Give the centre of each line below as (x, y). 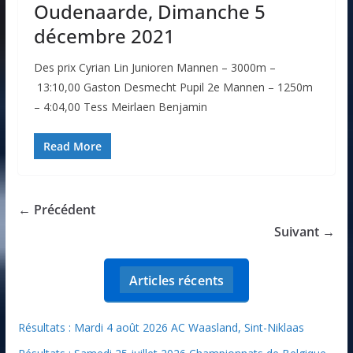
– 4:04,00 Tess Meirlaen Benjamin (120, 107)
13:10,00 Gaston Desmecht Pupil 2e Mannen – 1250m (173, 87)
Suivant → (305, 232)
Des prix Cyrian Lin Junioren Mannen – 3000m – (154, 68)
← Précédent (56, 210)
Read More (72, 147)
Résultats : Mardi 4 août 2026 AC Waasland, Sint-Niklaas (161, 328)
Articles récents (176, 281)
